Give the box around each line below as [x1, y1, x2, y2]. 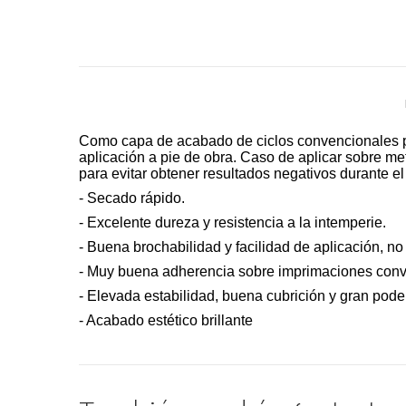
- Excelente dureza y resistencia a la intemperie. [79, 214, 386, 230]
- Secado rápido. [79, 189, 185, 206]
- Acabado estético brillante [79, 312, 253, 328]
